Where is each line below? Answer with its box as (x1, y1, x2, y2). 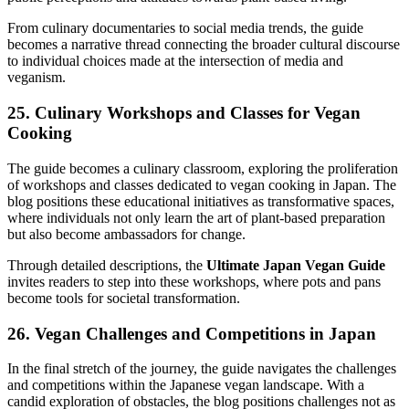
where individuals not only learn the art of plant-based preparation (7, 209, 385, 225)
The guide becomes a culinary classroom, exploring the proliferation (7, 160, 398, 176)
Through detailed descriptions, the (7, 257, 206, 273)
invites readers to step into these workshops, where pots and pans (7, 273, 381, 289)
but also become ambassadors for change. (7, 225, 246, 242)
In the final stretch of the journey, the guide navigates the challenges (7, 361, 396, 377)
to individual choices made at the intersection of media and (7, 53, 343, 69)
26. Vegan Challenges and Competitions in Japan (7, 323, 376, 343)
